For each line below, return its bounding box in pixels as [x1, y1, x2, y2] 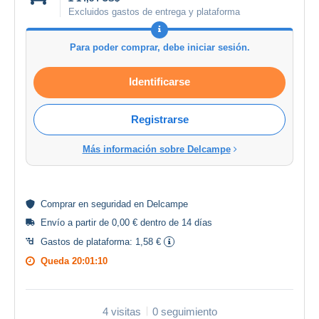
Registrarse [130, 113, 189, 125]
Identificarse [129, 75, 190, 88]
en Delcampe [131, 198, 188, 209]
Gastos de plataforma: [41, 236, 135, 247]
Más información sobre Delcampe [82, 143, 231, 155]
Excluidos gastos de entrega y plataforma [68, 6, 240, 17]
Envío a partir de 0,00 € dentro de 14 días [41, 216, 212, 228]
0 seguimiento [152, 305, 217, 318]
